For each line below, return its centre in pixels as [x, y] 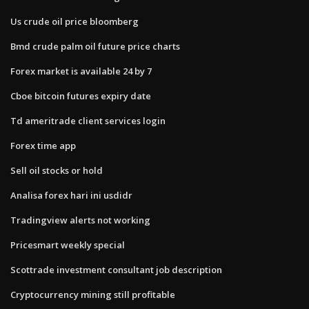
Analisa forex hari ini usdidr [71, 195]
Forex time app [43, 145]
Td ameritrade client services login [88, 120]
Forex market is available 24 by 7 [81, 71]
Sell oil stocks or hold [57, 170]
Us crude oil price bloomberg [74, 21]
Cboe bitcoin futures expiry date [81, 96]
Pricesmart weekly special [68, 245]
